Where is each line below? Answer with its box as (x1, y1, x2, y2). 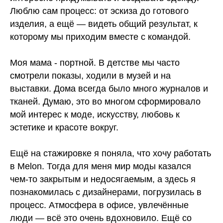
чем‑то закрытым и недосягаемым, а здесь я (10, 174, 196, 184)
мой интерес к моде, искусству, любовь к (10, 110, 180, 119)
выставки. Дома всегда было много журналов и (10, 84, 208, 94)
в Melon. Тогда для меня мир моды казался (10, 161, 191, 171)
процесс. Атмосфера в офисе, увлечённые (10, 200, 189, 210)
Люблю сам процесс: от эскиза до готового (10, 6, 189, 16)
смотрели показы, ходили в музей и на (10, 71, 171, 81)
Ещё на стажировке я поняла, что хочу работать (10, 148, 211, 158)
